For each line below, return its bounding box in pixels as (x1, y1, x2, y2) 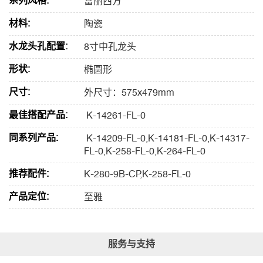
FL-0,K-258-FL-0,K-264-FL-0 (84, 146, 205, 157)
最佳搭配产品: (9, 109, 68, 120)
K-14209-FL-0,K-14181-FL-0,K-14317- (84, 133, 249, 144)
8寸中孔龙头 (84, 41, 136, 52)
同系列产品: (9, 132, 58, 143)
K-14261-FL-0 (84, 110, 146, 121)
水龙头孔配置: (9, 41, 68, 52)
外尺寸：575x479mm (84, 87, 174, 98)
